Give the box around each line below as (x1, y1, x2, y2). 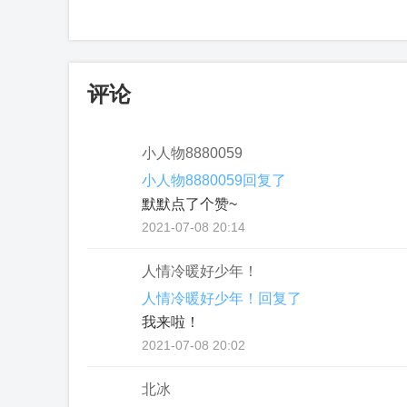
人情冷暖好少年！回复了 (142, 291, 302, 306)
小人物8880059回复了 (142, 173, 286, 188)
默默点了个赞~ (142, 196, 237, 212)
